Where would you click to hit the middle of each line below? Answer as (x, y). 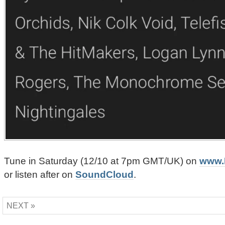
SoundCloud (104, 175)
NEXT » (21, 206)
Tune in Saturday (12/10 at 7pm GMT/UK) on (102, 161)
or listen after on (40, 175)
